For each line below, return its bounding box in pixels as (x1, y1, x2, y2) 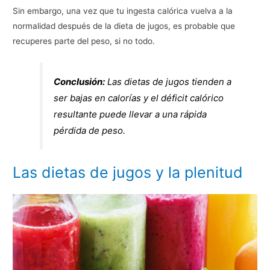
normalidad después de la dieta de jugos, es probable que (13, 21, 236, 31)
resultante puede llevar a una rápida (54, 108, 207, 120)
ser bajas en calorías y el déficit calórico (54, 92, 224, 104)
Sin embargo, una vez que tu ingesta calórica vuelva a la (13, 6, 233, 16)
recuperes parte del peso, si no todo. (13, 36, 155, 46)
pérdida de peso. (54, 124, 126, 136)
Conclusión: (54, 75, 105, 87)
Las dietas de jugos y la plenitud (13, 163, 243, 182)
